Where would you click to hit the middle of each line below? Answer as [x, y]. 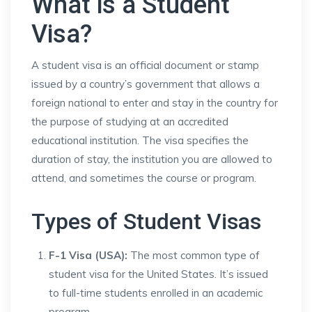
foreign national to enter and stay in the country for [155, 103]
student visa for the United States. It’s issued [158, 274]
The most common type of [194, 255]
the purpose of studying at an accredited [130, 122]
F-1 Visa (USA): [88, 255]
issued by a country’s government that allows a [146, 84]
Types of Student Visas [146, 221]
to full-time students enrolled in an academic [156, 293]
